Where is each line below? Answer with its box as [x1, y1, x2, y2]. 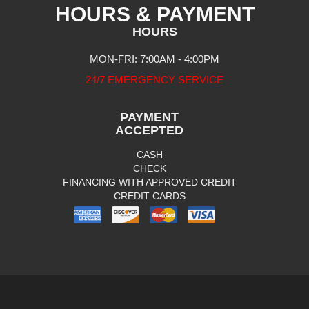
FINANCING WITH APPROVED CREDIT [62, 176, 237, 188]
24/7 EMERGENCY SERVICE [86, 73, 223, 86]
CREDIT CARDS [113, 190, 186, 201]
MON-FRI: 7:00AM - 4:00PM [90, 52, 219, 65]
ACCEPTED [115, 123, 183, 137]
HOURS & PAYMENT [54, 2, 255, 26]
